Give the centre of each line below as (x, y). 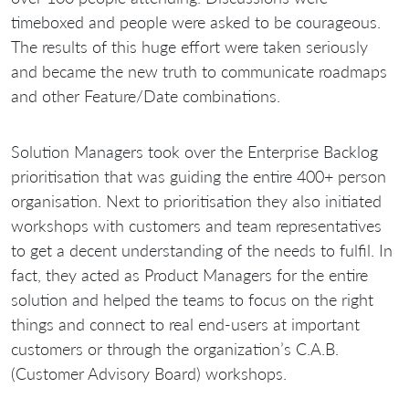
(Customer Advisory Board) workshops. (149, 374)
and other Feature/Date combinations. (146, 96)
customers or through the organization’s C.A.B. (175, 349)
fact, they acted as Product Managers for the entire (189, 275)
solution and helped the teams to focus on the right (192, 300)
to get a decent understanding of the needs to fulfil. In (202, 251)
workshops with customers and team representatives (196, 226)
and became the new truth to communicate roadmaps (199, 72)
